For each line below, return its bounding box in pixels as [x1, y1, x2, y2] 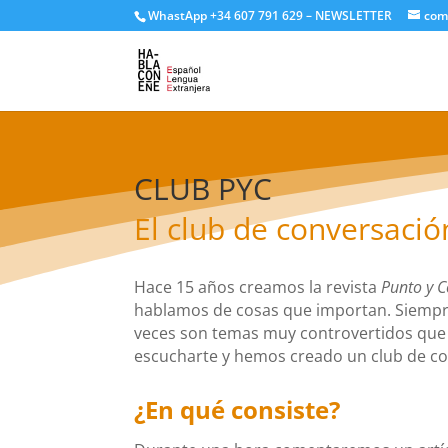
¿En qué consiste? [134, 392, 341, 426]
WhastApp [148, 7, 208, 24]
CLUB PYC [134, 168, 273, 209]
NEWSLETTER [315, 7, 393, 24]
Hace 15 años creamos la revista [134, 276, 382, 298]
